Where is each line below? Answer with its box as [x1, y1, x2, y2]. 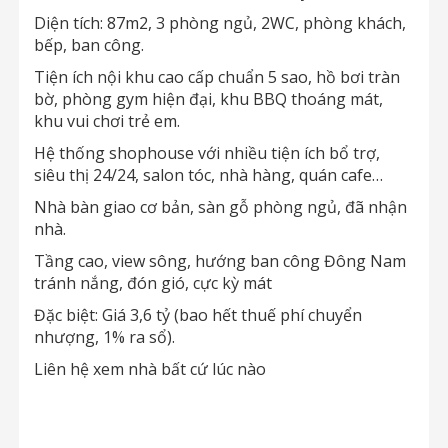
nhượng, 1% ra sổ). [34, 326, 175, 348]
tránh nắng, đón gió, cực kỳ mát [34, 272, 272, 294]
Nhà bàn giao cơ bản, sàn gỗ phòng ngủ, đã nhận [34, 196, 407, 218]
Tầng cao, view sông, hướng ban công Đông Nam [34, 250, 406, 272]
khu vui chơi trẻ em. [34, 110, 180, 132]
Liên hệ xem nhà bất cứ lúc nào [34, 358, 266, 380]
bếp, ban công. [34, 34, 144, 56]
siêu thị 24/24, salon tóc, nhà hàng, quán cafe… [34, 164, 383, 186]
